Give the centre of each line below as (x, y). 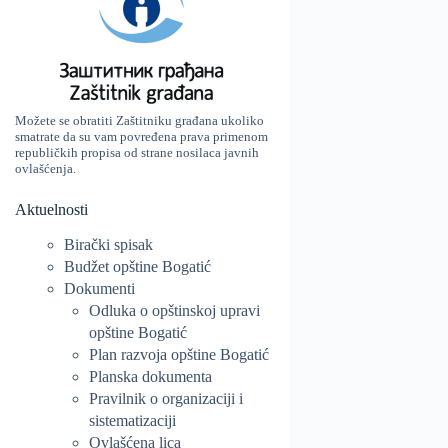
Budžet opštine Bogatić (137, 266)
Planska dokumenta (150, 376)
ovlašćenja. (45, 168)
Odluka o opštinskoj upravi (174, 310)
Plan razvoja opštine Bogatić (179, 354)
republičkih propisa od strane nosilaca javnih (137, 152)
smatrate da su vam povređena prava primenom (141, 136)
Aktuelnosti (51, 209)
